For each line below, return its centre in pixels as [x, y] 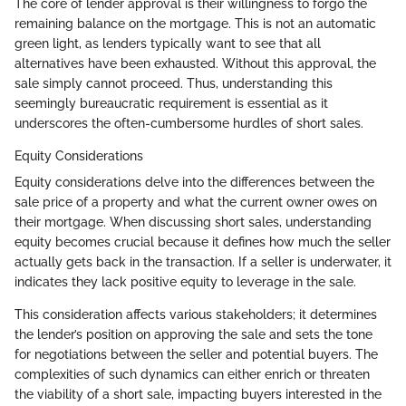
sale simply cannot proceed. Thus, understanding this [174, 84]
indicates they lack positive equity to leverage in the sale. [185, 282]
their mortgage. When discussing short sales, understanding [193, 222]
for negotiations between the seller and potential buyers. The [196, 355]
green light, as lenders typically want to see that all [168, 44]
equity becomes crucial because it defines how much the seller [203, 242]
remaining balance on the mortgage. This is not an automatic [195, 24]
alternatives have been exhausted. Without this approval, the [195, 64]
